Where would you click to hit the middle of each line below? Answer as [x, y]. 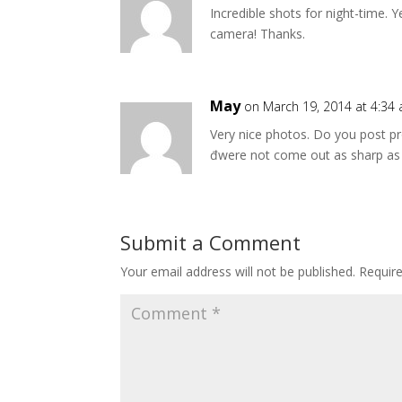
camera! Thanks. [258, 33]
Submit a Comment [211, 242]
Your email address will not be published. [238, 271]
